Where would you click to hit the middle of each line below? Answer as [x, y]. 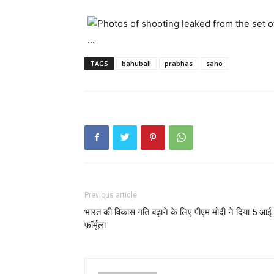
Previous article [111, 195]
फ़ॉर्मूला [95, 225]
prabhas [179, 63]
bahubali [136, 63]
